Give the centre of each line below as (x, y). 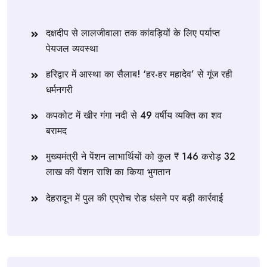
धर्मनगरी (59, 90)
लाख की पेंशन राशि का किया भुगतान (108, 172)
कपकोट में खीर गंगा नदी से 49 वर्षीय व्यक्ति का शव (134, 116)
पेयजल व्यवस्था (72, 49)
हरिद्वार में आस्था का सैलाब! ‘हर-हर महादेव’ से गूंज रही (139, 74)
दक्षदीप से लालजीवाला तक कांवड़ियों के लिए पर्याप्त (133, 33)
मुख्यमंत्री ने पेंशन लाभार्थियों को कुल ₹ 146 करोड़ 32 (141, 157)
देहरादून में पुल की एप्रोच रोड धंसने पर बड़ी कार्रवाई (134, 198)
